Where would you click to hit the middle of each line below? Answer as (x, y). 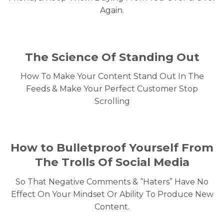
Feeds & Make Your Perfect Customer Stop (112, 88)
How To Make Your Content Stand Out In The (112, 76)
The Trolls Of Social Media (112, 162)
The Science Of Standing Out (112, 57)
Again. (112, 10)
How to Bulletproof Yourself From (112, 148)
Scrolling (112, 101)
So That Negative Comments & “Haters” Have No (112, 181)
